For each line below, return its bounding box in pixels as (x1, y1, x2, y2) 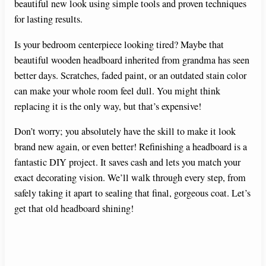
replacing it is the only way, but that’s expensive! (14, 99, 201, 113)
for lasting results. (14, 12, 83, 26)
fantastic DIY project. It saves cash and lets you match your (14, 155, 240, 169)
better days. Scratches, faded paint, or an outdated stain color (14, 68, 246, 82)
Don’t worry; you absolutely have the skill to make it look (14, 124, 236, 138)
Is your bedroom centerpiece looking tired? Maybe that (14, 37, 224, 51)
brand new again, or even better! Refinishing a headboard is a (14, 140, 247, 153)
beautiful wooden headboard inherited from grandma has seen (14, 53, 249, 66)
